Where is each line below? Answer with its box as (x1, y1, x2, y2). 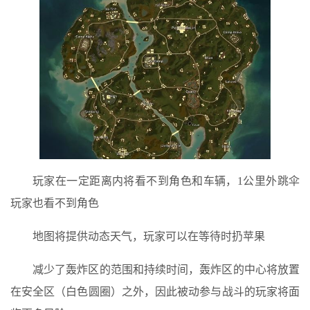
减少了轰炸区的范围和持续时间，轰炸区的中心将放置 (33, 264, 300, 276)
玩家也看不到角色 (10, 197, 99, 210)
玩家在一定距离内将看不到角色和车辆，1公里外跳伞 (33, 175, 300, 188)
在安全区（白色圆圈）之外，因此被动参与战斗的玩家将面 (10, 286, 300, 298)
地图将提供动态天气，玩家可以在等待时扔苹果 (33, 230, 265, 243)
